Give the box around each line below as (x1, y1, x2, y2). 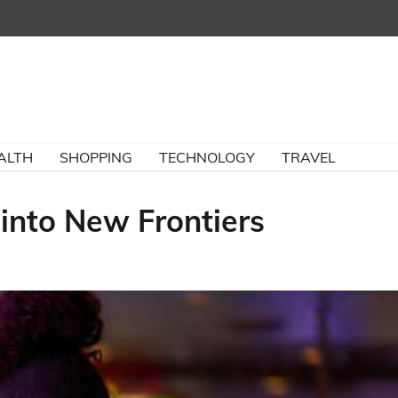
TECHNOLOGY (159, 148, 255, 166)
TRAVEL (282, 148, 336, 166)
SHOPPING (60, 148, 132, 166)
